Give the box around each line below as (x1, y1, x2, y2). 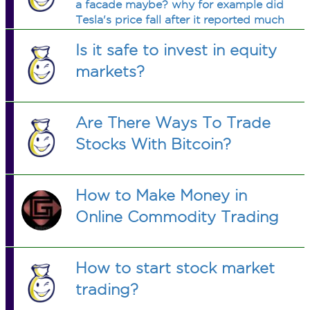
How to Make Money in (75, 187, 248, 203)
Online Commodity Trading (75, 208, 280, 225)
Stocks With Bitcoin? (75, 136, 232, 152)
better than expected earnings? (75, 29, 246, 41)
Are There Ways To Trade (75, 114, 271, 131)
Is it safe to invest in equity (75, 42, 277, 58)
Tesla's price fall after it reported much (75, 14, 285, 26)
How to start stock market (75, 259, 275, 276)
